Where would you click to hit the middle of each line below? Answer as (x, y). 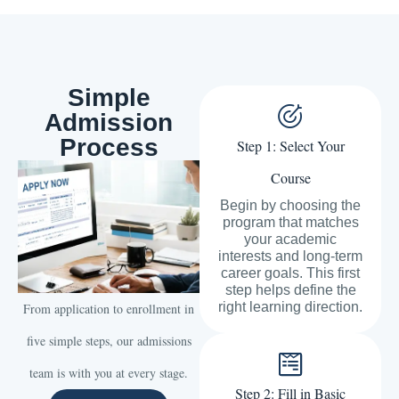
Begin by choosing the (290, 206)
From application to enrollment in (109, 309)
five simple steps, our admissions (109, 341)
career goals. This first (290, 273)
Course (290, 178)
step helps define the (290, 290)
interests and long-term (290, 256)
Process (109, 148)
